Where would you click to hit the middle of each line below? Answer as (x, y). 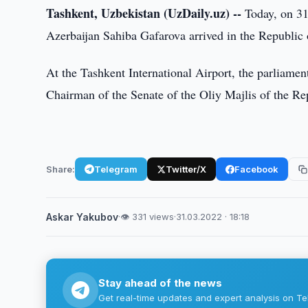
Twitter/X (186, 169)
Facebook (257, 169)
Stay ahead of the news (161, 283)
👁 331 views (147, 217)
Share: (61, 169)
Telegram (116, 169)
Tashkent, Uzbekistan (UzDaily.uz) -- (144, 13)
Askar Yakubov (82, 217)
